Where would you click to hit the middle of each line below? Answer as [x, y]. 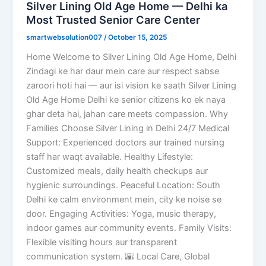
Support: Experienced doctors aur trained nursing [126, 143]
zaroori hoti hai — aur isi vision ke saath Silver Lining [132, 86]
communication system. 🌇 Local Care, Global [118, 257]
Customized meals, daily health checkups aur [117, 171]
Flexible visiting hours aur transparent [102, 243]
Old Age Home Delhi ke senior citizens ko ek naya [126, 100]
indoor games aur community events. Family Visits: [129, 228]
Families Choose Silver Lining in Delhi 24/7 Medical [128, 129]
